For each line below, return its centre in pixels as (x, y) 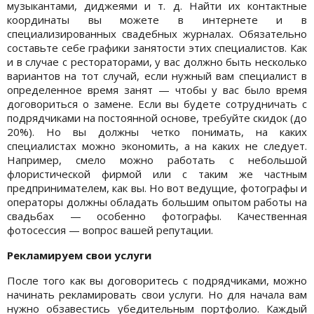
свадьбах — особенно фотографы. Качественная (157, 216)
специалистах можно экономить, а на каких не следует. (157, 145)
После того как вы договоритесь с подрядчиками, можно (157, 280)
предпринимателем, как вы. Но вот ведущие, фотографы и (157, 187)
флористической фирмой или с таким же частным (157, 173)
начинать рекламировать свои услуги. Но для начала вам (157, 294)
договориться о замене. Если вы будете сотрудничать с (157, 103)
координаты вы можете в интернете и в (157, 19)
